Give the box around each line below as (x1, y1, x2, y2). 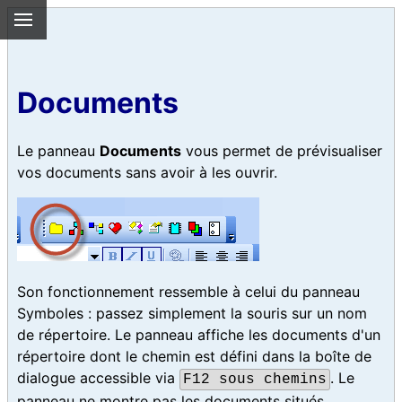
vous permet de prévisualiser (181, 141, 382, 160)
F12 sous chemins (183, 371, 328, 388)
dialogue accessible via (17, 368, 179, 387)
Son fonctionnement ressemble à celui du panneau (17, 282, 360, 301)
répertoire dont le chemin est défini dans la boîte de (17, 346, 371, 365)
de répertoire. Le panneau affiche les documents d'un (17, 325, 380, 344)
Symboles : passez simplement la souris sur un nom (17, 303, 367, 322)
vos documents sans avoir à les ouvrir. (17, 162, 277, 181)
